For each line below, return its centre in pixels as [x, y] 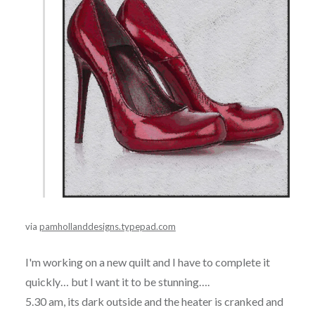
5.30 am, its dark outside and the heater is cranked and [154, 301]
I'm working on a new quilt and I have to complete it [147, 262]
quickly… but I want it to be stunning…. [117, 281]
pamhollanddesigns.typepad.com [107, 226]
